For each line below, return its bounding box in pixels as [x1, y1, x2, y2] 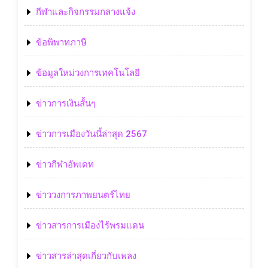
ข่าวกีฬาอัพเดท [36, 159, 94, 170]
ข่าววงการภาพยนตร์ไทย [36, 189, 130, 200]
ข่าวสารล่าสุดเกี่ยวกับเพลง [36, 250, 136, 261]
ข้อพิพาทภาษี [36, 36, 87, 48]
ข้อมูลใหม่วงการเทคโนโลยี [36, 67, 140, 78]
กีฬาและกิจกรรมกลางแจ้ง [36, 6, 135, 17]
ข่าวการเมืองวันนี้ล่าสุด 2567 [36, 128, 147, 139]
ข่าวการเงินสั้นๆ [36, 98, 96, 109]
